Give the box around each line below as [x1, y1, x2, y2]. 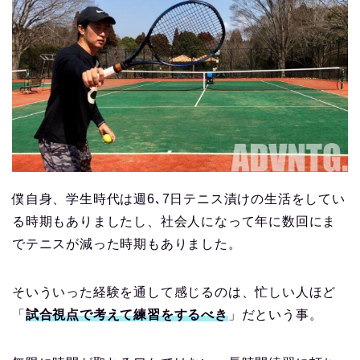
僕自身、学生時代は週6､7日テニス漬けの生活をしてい [12, 191, 346, 206]
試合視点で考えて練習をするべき [25, 307, 228, 321]
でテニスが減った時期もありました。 [12, 236, 242, 251]
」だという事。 [227, 307, 323, 321]
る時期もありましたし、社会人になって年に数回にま [12, 214, 337, 228]
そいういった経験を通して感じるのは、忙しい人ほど [12, 284, 337, 299]
